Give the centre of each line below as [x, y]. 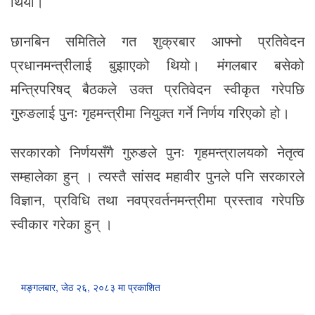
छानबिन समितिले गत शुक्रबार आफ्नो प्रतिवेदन [157, 41]
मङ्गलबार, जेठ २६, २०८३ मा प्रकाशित [91, 287]
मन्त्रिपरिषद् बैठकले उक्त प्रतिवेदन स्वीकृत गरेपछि [157, 89]
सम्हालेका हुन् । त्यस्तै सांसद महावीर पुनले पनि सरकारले [157, 175]
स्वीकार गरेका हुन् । [62, 223]
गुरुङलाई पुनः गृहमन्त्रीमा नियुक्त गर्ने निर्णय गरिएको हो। [150, 112]
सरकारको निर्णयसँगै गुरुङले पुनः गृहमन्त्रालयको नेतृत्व [157, 151]
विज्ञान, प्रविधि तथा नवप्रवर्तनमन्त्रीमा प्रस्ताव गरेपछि [157, 199]
